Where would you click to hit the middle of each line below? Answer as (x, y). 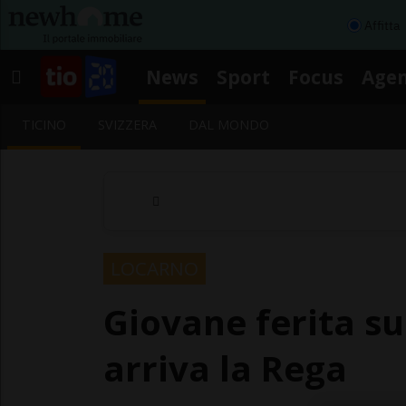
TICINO (44, 125)
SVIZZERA (128, 125)
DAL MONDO (229, 125)
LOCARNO (155, 268)
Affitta (382, 25)
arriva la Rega (225, 367)
